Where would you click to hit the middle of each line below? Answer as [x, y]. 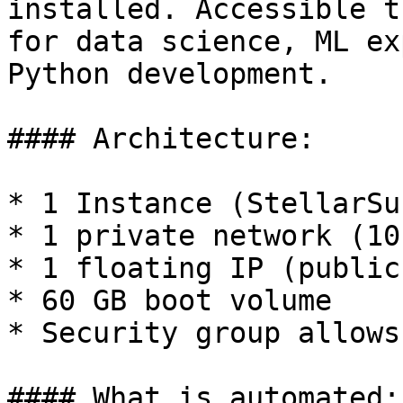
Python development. [170, 74]
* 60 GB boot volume [170, 300]
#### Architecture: [161, 139]
